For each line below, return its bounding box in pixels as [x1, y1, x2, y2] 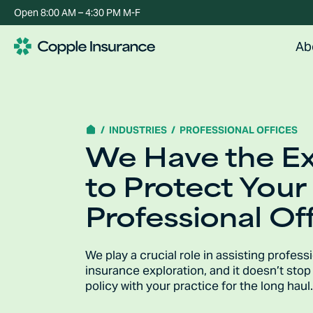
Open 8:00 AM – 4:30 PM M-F [14, 6, 140, 19]
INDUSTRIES [109, 123, 168, 136]
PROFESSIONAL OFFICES [180, 123, 298, 136]
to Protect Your [85, 178, 305, 204]
